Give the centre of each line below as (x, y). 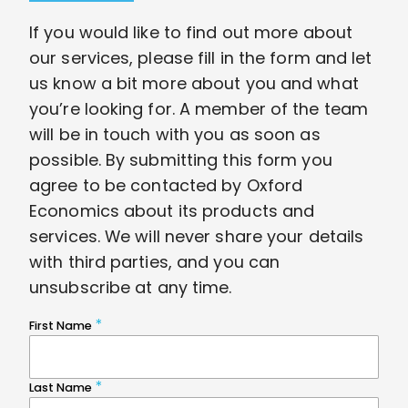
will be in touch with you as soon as (175, 134)
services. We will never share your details (197, 236)
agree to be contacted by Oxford (166, 185)
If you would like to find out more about (191, 32)
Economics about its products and (172, 210)
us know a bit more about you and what (194, 83)
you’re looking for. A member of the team (199, 108)
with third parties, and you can (155, 261)
